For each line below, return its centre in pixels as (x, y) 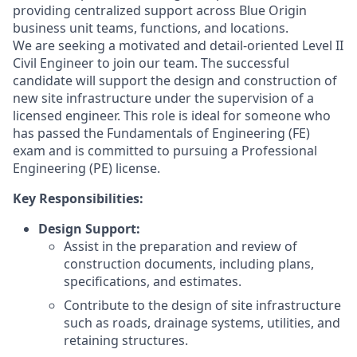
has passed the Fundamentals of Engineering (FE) (161, 133)
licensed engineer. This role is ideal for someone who (172, 116)
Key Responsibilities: (78, 198)
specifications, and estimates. (153, 281)
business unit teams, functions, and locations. (151, 28)
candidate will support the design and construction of (175, 80)
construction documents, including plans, (189, 264)
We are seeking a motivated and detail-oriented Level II (178, 45)
